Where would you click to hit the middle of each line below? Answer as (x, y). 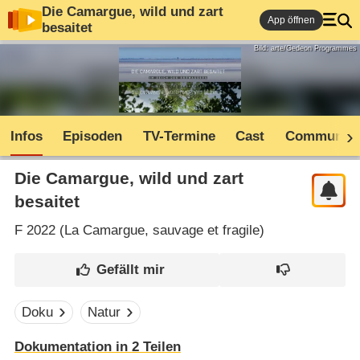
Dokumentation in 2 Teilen (97, 347)
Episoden (93, 137)
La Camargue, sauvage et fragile (162, 230)
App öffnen (291, 20)
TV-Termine (179, 137)
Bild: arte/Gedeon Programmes (305, 48)
